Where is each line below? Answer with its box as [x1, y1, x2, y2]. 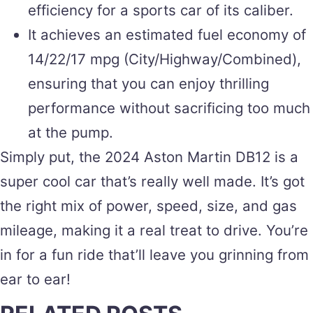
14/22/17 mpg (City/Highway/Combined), [28, 50, 301, 68]
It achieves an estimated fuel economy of [28, 25, 306, 43]
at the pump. [28, 123, 113, 141]
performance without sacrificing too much [28, 99, 310, 117]
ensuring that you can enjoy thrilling [28, 74, 269, 92]
